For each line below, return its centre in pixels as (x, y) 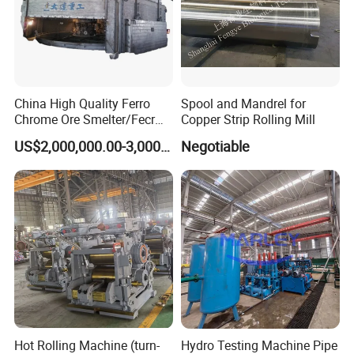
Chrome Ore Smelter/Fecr (85, 120)
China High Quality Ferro (83, 104)
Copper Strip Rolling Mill (248, 120)
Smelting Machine (65, 136)
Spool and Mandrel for (243, 104)
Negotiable (215, 146)
